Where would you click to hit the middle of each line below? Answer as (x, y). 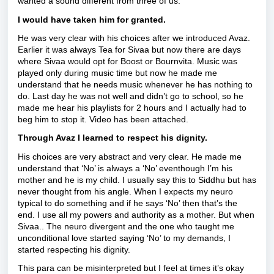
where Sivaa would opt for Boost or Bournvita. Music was (128, 61)
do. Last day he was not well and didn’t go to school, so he (131, 96)
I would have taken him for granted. (92, 19)
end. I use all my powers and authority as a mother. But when (136, 214)
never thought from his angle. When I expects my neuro (125, 191)
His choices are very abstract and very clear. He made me (130, 156)
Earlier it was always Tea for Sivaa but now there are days (129, 50)
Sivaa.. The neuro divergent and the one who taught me (126, 226)
